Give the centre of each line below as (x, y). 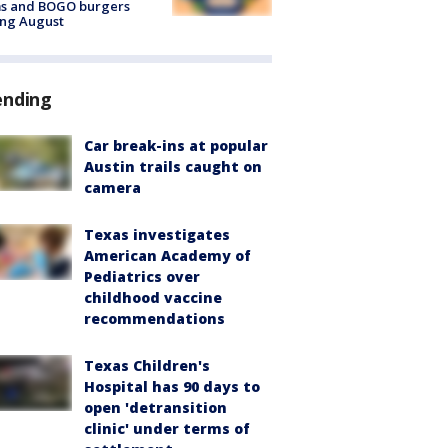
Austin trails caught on (173, 166)
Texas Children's (147, 365)
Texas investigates (157, 234)
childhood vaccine (153, 297)
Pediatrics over (142, 276)
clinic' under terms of (167, 428)
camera (112, 187)
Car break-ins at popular (176, 145)
